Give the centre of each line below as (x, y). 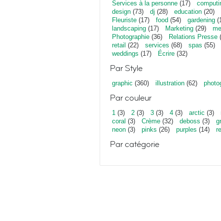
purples (186, 129)
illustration (170, 83)
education (188, 12)
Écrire (166, 54)
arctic (197, 113)
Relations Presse (193, 37)
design (121, 12)
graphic (122, 83)
